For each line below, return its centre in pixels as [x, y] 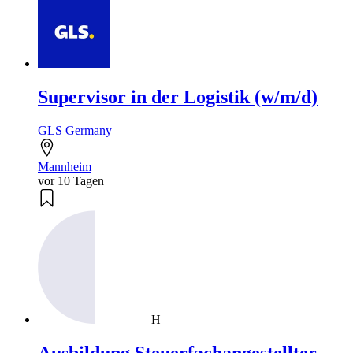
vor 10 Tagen [71, 180]
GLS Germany [75, 130]
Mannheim [65, 166]
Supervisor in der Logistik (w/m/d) [178, 97]
